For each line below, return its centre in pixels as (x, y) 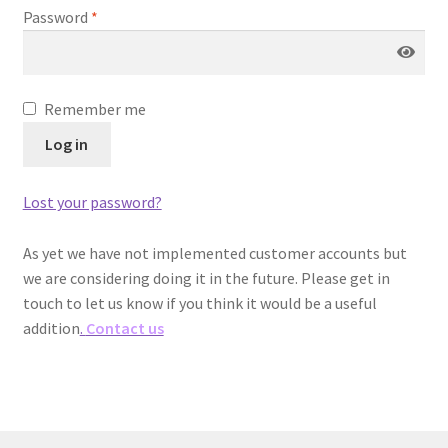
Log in (67, 144)
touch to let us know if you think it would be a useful (199, 302)
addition (51, 327)
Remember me (94, 109)
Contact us (124, 327)
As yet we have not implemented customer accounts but (214, 252)
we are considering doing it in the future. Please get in (206, 277)
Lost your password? (92, 201)
